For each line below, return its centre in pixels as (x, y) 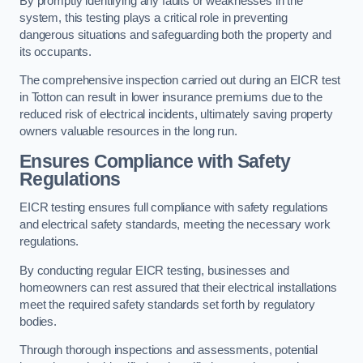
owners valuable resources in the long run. (128, 132)
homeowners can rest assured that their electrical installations (178, 287)
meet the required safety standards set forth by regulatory (167, 304)
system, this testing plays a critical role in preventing (154, 17)
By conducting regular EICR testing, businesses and (154, 270)
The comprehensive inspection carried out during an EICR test (180, 81)
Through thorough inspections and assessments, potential (169, 350)
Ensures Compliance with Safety (155, 161)
